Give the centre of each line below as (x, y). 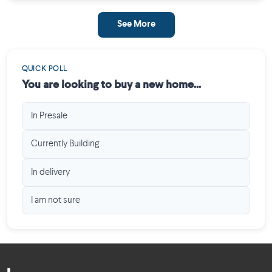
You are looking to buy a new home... (111, 85)
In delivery (51, 172)
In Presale (49, 116)
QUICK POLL (45, 69)
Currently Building (65, 144)
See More (136, 24)
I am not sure (56, 201)
